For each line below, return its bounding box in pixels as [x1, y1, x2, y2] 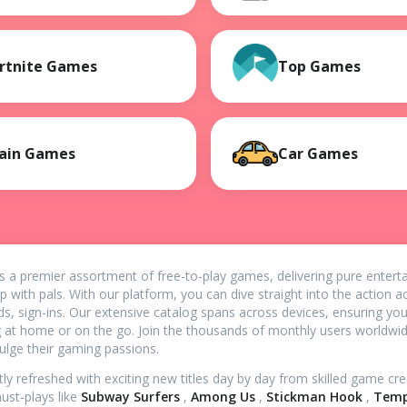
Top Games [277, 55, 361, 76]
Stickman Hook [266, 387, 366, 405]
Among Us [191, 387, 259, 405]
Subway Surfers [81, 387, 184, 405]
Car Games [277, 143, 358, 164]
